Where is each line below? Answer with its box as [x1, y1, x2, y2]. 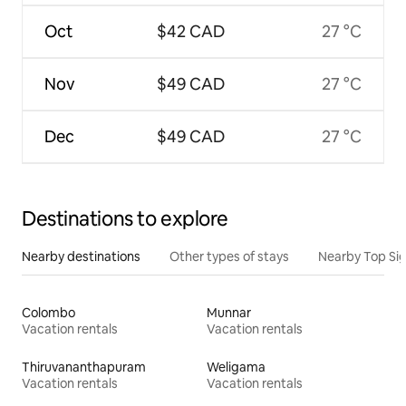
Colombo [22, 304, 75, 321]
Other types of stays [169, 247, 289, 265]
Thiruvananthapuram [22, 358, 146, 375]
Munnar [207, 304, 251, 321]
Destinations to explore [22, 205, 228, 232]
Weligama [207, 358, 266, 375]
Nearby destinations [22, 247, 140, 265]
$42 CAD [156, 20, 225, 42]
